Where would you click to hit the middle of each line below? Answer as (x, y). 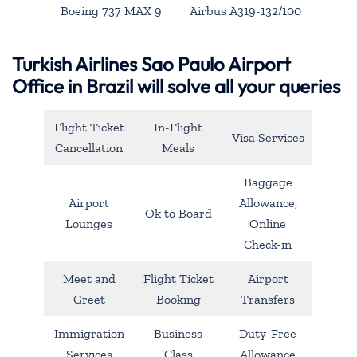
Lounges (89, 223)
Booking (178, 299)
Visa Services (268, 137)
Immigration (89, 333)
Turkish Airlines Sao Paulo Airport (151, 63)
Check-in (268, 244)
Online (268, 223)
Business (178, 333)
